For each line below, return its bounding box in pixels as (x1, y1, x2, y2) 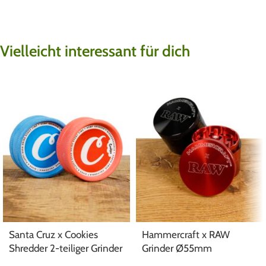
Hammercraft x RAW (142, 229, 230, 241)
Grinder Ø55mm (142, 242, 212, 255)
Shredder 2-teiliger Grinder (9, 242, 122, 255)
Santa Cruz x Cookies (9, 229, 98, 241)
